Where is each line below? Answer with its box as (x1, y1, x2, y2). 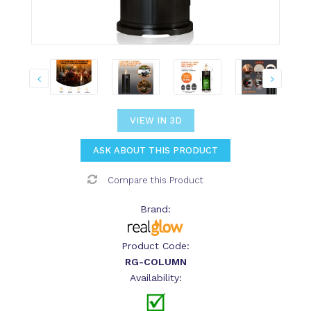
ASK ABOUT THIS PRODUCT (93, 145, 218, 156)
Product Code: (121, 240, 190, 252)
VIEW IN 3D (129, 115, 182, 126)
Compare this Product (108, 175, 203, 186)
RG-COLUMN (124, 256, 187, 268)
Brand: (140, 203, 171, 215)
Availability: (129, 272, 182, 284)
